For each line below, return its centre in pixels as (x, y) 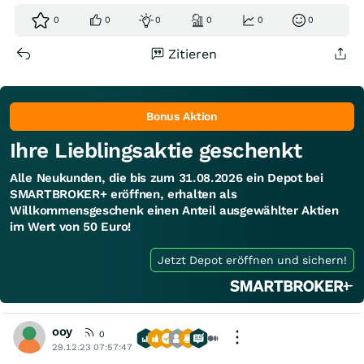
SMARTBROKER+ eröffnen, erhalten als (123, 194)
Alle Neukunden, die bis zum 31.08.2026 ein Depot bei (167, 178)
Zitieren (193, 54)
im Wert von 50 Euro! (70, 227)
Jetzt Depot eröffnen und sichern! (252, 260)
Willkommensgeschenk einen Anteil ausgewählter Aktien (174, 210)
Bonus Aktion (182, 116)
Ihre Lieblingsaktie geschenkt (156, 150)
